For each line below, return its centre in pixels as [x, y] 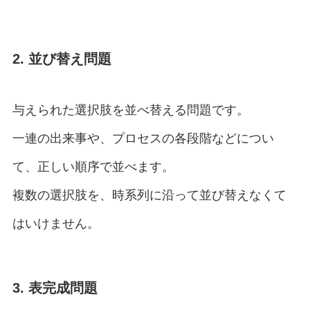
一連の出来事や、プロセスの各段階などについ [143, 138]
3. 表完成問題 [55, 288]
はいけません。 [56, 223]
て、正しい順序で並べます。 [93, 166]
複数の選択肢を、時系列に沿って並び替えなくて [149, 195]
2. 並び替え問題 [62, 59]
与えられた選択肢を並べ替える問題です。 [130, 110]
